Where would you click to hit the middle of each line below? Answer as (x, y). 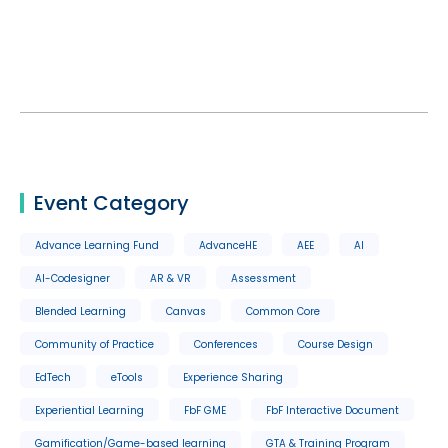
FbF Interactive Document (332, 410)
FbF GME (205, 410)
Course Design (335, 344)
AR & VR (170, 278)
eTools (127, 377)
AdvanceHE (228, 245)
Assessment (263, 278)
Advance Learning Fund (97, 245)
